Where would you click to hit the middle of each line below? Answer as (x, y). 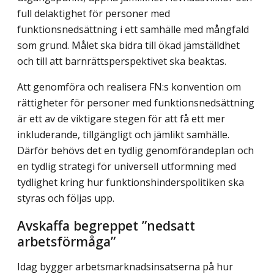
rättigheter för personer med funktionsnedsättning (136, 103)
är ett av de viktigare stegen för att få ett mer (121, 119)
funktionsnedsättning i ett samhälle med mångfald (133, 30)
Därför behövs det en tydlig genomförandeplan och (135, 151)
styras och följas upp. (66, 198)
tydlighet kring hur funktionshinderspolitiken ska (131, 183)
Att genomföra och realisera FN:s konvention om (129, 87)
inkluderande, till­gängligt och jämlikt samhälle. (123, 135)
